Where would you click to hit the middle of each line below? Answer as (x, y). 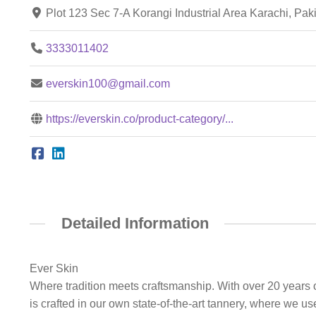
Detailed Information (135, 223)
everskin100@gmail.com (108, 83)
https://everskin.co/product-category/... (140, 119)
